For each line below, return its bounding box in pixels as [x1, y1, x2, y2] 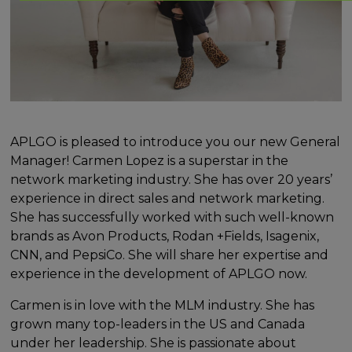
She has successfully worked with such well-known [10, 209, 335, 225]
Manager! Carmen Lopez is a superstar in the [10, 152, 289, 168]
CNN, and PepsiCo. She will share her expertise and [10, 247, 329, 262]
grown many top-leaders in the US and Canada [10, 316, 306, 332]
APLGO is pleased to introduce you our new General [10, 134, 341, 149]
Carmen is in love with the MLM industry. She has [10, 297, 315, 313]
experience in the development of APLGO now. [10, 266, 308, 281]
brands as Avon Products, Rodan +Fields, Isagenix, [10, 228, 320, 244]
